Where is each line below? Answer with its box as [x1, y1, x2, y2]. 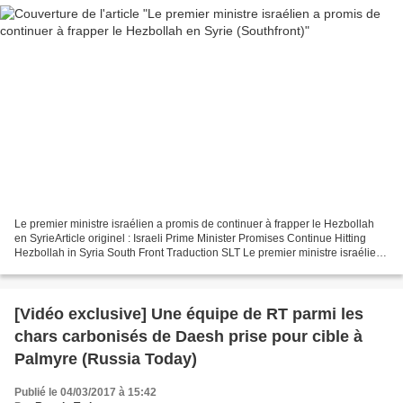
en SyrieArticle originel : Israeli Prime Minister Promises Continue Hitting [14, 232, 366, 246]
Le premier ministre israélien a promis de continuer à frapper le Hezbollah [14, 218, 374, 231]
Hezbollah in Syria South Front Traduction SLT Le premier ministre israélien [14, 246, 382, 260]
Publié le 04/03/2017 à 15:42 [14, 386, 157, 399]
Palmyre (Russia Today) [14, 350, 197, 369]
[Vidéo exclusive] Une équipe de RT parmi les [14, 305, 363, 324]
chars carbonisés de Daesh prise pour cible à [14, 327, 363, 346]
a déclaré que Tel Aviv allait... [14, 261, 157, 274]
